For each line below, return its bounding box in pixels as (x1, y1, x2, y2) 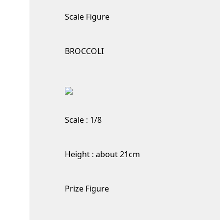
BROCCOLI (65, 46, 104, 56)
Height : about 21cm (65, 149, 140, 160)
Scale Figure (65, 11, 110, 22)
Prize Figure (65, 183, 109, 194)
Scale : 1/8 (65, 114, 102, 125)
